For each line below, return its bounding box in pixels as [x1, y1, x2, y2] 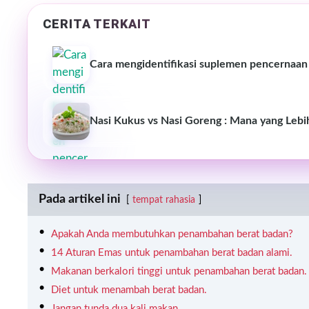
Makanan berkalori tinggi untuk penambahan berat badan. [51, 266, 307, 277]
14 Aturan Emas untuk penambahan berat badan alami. [51, 247, 292, 258]
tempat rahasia [132, 195, 195, 205]
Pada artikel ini [39, 192, 121, 206]
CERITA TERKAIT [43, 16, 151, 31]
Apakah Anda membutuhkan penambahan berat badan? [51, 228, 293, 239]
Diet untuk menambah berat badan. [51, 284, 207, 295]
